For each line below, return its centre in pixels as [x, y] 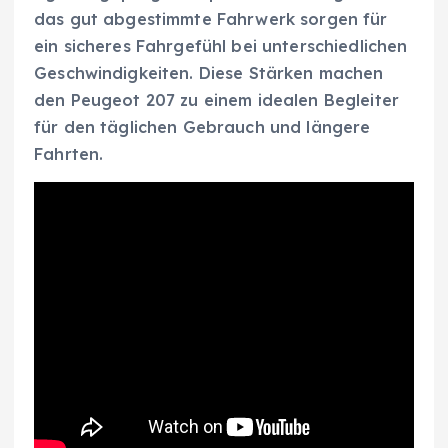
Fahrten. [69, 153]
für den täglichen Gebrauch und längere [202, 126]
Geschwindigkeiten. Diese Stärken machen [209, 72]
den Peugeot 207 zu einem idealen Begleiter [216, 99]
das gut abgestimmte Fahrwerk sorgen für [211, 18]
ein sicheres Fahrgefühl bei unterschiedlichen [221, 45]
